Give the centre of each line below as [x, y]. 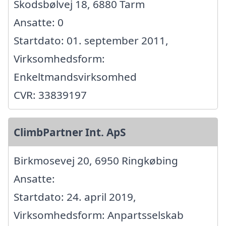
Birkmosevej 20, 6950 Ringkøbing [96, 160]
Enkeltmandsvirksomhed [75, 76]
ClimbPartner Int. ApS [70, 132]
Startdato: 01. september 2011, [91, 40]
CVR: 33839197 [50, 95]
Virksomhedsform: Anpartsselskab [99, 215]
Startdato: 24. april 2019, [75, 196]
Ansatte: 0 [39, 22]
